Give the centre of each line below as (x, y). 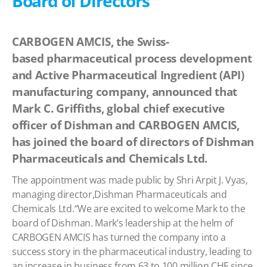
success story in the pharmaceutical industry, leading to (132, 252)
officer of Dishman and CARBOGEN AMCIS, (126, 125)
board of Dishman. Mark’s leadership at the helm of (122, 223)
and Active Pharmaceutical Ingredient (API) (128, 75)
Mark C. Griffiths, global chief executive (118, 108)
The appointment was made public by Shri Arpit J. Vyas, (130, 180)
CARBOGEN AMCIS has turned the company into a (119, 237)
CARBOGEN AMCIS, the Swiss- (91, 42)
